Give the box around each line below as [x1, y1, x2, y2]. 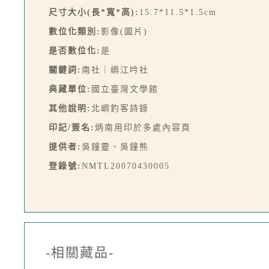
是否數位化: [49, 46, 101, 55]
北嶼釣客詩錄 [91, 104, 149, 113]
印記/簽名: [49, 123, 95, 132]
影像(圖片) [101, 27, 148, 36]
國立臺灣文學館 [91, 85, 159, 94]
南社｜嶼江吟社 [82, 65, 149, 74]
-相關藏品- [46, 245, 114, 260]
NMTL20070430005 [82, 162, 170, 171]
